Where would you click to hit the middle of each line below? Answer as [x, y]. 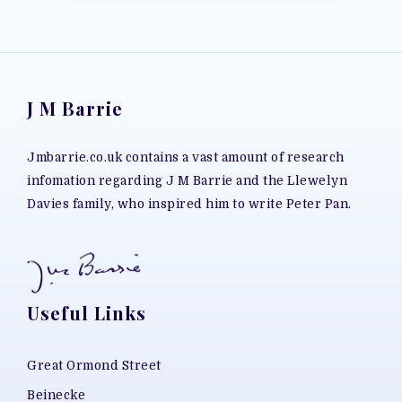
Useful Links [87, 313]
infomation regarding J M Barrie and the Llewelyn [187, 181]
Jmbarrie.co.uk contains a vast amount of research [186, 157]
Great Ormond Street [94, 366]
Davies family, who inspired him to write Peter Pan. [189, 204]
